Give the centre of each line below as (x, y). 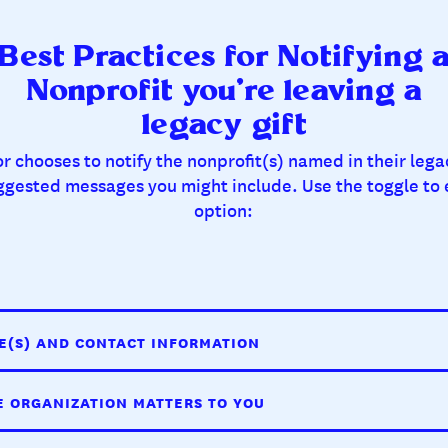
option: (224, 209)
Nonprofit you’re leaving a (224, 91)
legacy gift (224, 125)
